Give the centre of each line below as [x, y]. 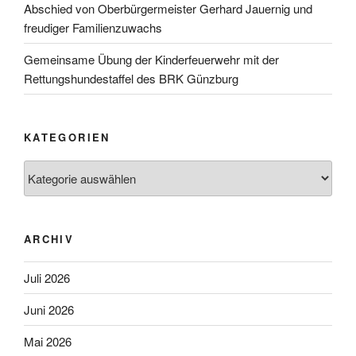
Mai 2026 [48, 341]
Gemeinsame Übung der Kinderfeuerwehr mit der [151, 59]
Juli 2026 [47, 277]
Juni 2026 [49, 309]
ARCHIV [49, 238]
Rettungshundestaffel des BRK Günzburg [131, 78]
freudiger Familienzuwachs [93, 27]
